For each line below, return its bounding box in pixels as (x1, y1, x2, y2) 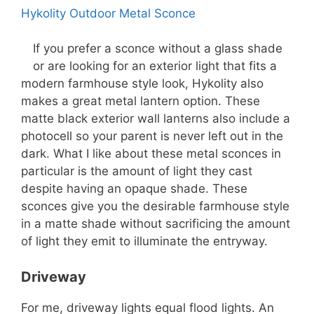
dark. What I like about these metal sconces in (21, 146, 281, 161)
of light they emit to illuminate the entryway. (21, 234, 268, 249)
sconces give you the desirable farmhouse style (21, 199, 289, 214)
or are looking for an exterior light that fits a (33, 59, 277, 74)
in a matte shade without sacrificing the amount (21, 217, 290, 231)
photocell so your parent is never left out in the (21, 129, 283, 144)
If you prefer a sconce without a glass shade (33, 41, 282, 56)
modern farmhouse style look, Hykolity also (21, 76, 264, 91)
